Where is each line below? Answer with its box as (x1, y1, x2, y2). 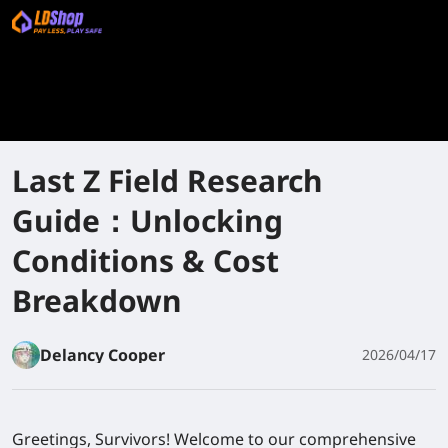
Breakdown (12, 280, 182, 321)
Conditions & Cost (12, 240, 279, 281)
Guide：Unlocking (12, 200, 283, 241)
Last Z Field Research (12, 160, 323, 201)
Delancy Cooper (40, 344, 165, 366)
